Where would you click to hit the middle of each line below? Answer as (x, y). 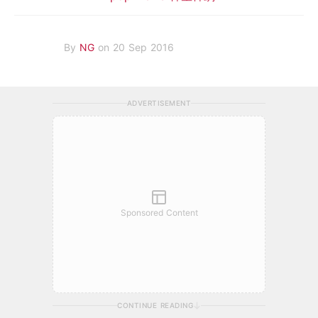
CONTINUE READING (155, 305)
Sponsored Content (159, 212)
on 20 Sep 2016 (136, 48)
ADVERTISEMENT (159, 103)
